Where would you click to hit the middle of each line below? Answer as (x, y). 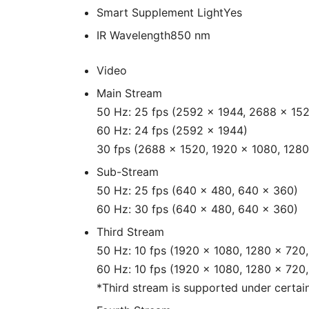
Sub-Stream (128, 172)
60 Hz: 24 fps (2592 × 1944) (172, 130)
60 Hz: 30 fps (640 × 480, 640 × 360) (197, 209)
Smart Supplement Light (160, 12)
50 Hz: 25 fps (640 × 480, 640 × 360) (197, 190)
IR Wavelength (133, 35)
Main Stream (129, 93)
